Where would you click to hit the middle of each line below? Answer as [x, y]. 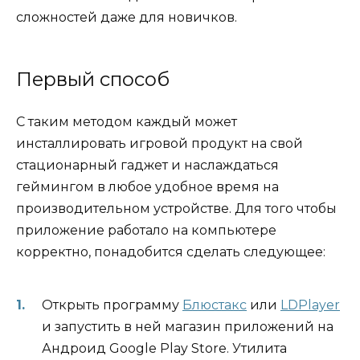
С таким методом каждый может [127, 122]
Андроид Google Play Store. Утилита [164, 348]
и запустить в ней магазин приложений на [188, 326]
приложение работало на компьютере [146, 231]
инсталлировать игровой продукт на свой [160, 144]
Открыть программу [112, 305]
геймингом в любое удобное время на [147, 187]
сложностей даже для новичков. [127, 18]
